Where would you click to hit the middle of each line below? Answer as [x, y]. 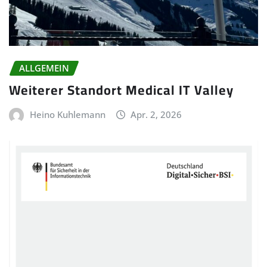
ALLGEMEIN [44, 68]
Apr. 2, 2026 [156, 114]
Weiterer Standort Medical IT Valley [121, 90]
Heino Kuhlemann [67, 114]
